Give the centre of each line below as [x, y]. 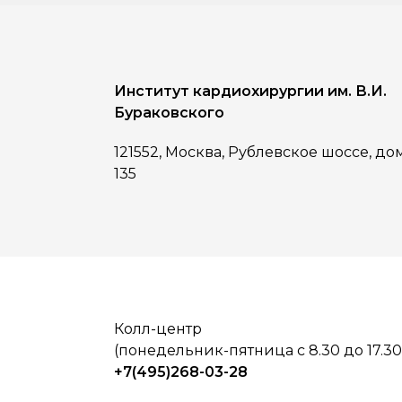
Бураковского [169, 112]
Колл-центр [157, 328]
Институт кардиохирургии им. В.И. [250, 91]
